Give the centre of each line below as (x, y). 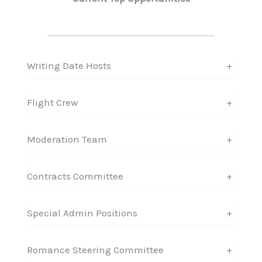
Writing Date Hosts (69, 65)
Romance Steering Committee (95, 249)
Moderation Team (67, 139)
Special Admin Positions (82, 213)
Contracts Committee (75, 176)
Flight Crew (52, 102)
